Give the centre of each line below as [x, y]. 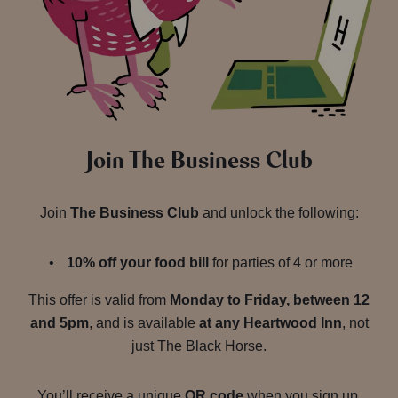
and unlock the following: [279, 213]
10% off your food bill [138, 263]
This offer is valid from [99, 300]
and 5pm [59, 323]
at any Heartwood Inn [270, 323]
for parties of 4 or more [281, 263]
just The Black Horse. [199, 346]
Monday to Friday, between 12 [270, 300]
